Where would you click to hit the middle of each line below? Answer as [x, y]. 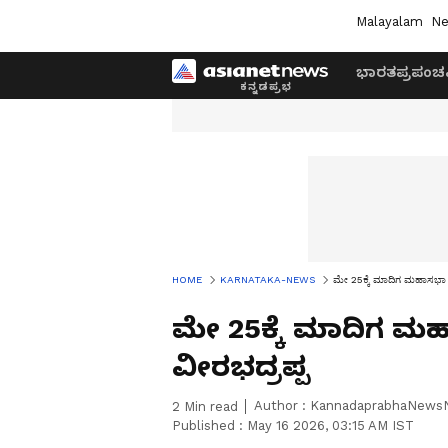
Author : [282, 405]
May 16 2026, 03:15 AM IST [330, 425]
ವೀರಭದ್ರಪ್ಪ [241, 366]
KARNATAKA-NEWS [267, 279]
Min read [209, 406]
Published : [209, 425]
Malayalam [389, 21]
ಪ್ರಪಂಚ [420, 72]
